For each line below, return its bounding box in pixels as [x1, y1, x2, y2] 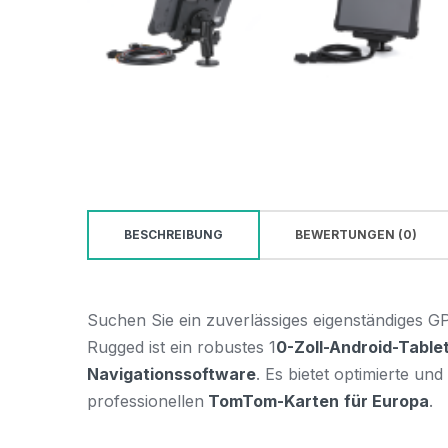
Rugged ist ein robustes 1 [87, 336, 276, 357]
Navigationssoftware [87, 363, 256, 384]
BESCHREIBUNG [124, 226, 223, 242]
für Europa [344, 390, 429, 411]
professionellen [87, 390, 204, 411]
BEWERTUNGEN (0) [295, 226, 417, 242]
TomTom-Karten [204, 390, 339, 411]
